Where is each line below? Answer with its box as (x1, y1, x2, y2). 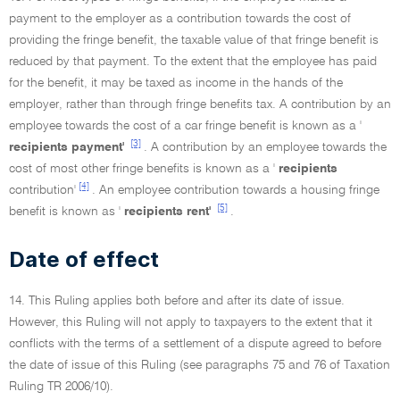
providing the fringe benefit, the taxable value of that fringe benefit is (9, 34, 379, 46)
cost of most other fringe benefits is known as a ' (9, 162, 279, 175)
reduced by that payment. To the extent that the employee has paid (9, 55, 377, 68)
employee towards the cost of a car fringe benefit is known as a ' (9, 120, 362, 132)
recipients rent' (124, 205, 214, 218)
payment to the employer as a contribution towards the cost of (9, 12, 351, 25)
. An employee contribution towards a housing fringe (92, 184, 379, 196)
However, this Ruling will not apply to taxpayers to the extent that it (9, 316, 372, 329)
